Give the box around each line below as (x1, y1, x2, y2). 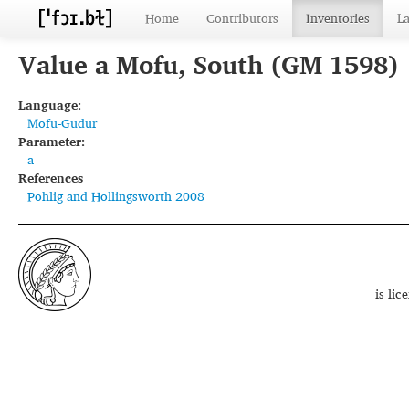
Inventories (306, 7, 370, 28)
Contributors (206, 7, 278, 28)
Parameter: (18, 131, 85, 152)
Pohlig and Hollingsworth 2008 (27, 185, 204, 206)
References (18, 167, 83, 188)
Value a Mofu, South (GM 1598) (18, 44, 398, 85)
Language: (18, 94, 81, 115)
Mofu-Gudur (27, 112, 97, 133)
